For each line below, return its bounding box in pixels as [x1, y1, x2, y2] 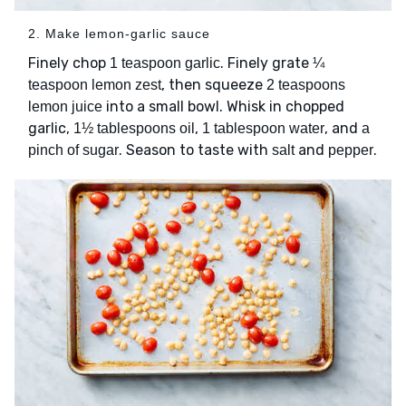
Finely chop [28, 54, 110, 72]
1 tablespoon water [202, 121, 324, 137]
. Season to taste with [119, 141, 272, 159]
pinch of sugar [28, 142, 119, 159]
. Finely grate [220, 54, 313, 72]
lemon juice [28, 99, 102, 115]
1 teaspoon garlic [110, 55, 220, 72]
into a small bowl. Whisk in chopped [102, 98, 344, 116]
